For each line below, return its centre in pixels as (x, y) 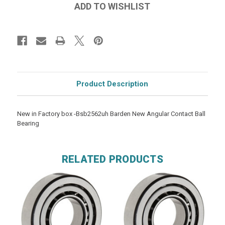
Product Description (113, 84)
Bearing (28, 123)
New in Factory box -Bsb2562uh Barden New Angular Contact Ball (111, 114)
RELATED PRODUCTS (112, 159)
